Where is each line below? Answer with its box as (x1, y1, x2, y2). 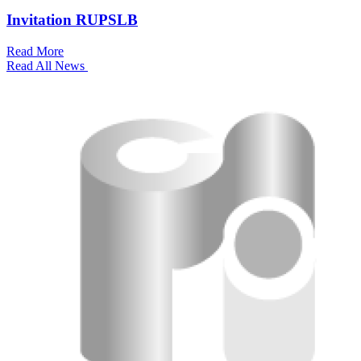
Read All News (6, 58, 88, 73)
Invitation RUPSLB (6, 10, 138, 28)
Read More (6, 44, 64, 58)
